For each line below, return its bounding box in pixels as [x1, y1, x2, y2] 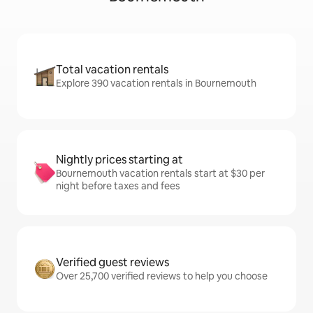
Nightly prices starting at [56, 152, 183, 167]
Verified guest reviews [56, 255, 169, 270]
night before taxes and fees [56, 180, 180, 192]
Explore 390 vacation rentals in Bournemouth [56, 77, 256, 89]
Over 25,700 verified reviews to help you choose [56, 270, 268, 282]
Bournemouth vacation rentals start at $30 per [56, 167, 265, 180]
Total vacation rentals [56, 62, 168, 77]
